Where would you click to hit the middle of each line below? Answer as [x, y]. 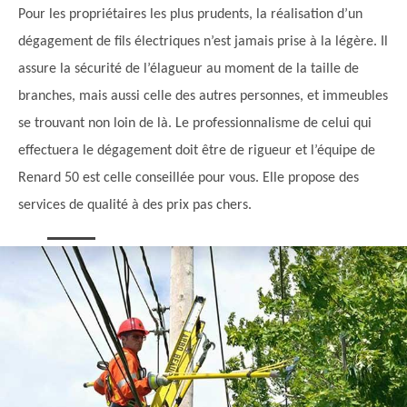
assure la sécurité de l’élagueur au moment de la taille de [189, 69]
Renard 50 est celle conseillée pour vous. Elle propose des [189, 179]
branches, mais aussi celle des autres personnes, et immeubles [203, 97]
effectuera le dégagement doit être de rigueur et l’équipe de [197, 151]
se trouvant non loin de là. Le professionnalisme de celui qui [195, 124]
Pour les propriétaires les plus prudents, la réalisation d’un [190, 15]
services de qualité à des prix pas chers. [135, 206]
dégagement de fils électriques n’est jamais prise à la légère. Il [203, 42]
